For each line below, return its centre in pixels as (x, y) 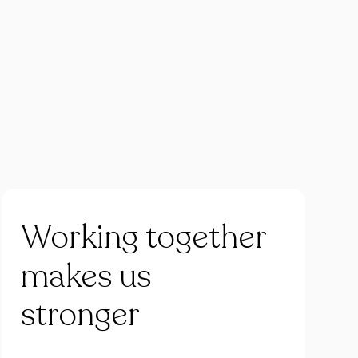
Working (80, 237)
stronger (80, 315)
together (207, 237)
